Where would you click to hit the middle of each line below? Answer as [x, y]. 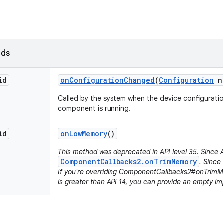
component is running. [94, 108]
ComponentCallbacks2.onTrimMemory [128, 162]
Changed [139, 80]
